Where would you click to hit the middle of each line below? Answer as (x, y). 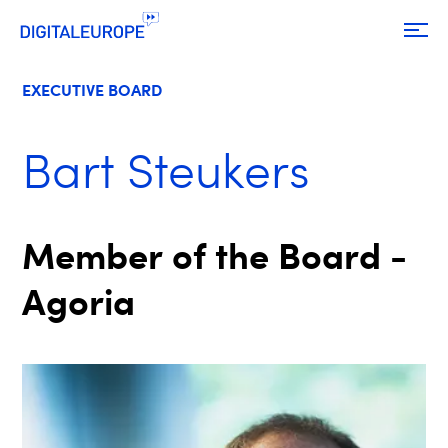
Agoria (79, 301)
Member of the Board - (215, 255)
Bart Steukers (166, 170)
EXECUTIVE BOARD (92, 90)
